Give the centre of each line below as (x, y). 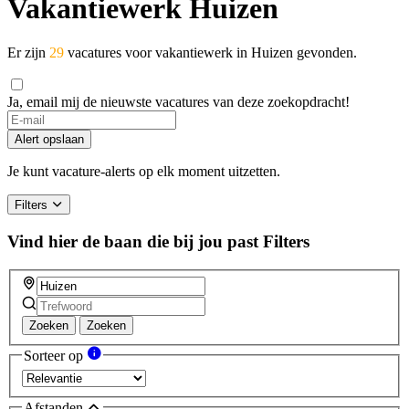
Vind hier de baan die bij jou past (133, 241)
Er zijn (28, 53)
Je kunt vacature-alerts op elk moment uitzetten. (144, 172)
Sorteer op (55, 356)
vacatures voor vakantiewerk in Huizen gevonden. (210, 53)
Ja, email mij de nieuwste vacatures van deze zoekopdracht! (178, 102)
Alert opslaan (49, 140)
